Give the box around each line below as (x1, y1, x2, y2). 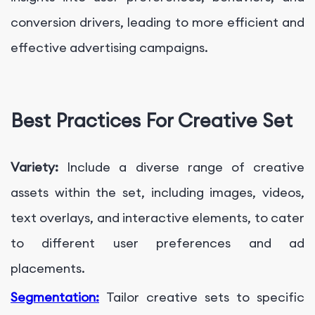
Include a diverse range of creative (67, 159, 305, 176)
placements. (11, 260, 85, 277)
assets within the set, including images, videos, (11, 184, 304, 201)
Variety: (11, 159, 67, 176)
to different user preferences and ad (11, 235, 304, 252)
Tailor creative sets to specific (106, 289, 304, 306)
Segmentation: (11, 289, 99, 306)
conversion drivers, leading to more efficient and (11, 13, 304, 30)
